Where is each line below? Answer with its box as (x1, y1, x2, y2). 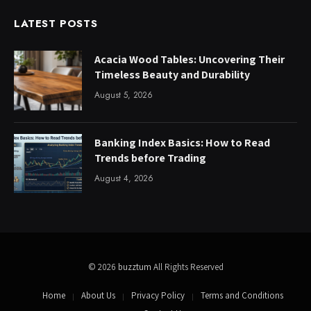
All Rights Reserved (153, 260, 224, 273)
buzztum (117, 260, 153, 273)
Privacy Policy (131, 289, 185, 301)
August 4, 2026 (94, 171, 153, 185)
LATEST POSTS (14, 16, 98, 32)
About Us (81, 289, 115, 301)
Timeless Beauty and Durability (94, 67, 250, 83)
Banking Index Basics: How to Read (94, 135, 270, 150)
